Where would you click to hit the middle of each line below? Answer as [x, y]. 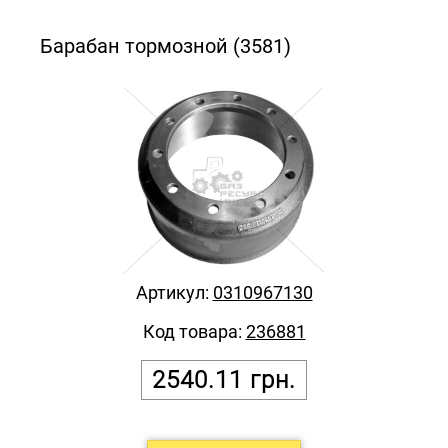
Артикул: [174, 292]
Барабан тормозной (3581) [165, 45]
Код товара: [194, 331]
